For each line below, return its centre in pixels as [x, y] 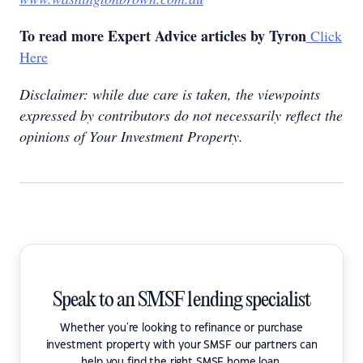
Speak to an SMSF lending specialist [181, 301]
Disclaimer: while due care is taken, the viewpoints [170, 94]
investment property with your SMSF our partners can [181, 345]
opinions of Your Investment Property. [131, 136]
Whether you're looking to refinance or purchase [181, 328]
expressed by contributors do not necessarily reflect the [181, 115]
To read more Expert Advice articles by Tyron [163, 36]
